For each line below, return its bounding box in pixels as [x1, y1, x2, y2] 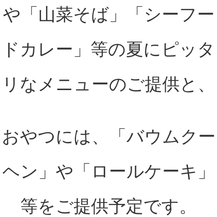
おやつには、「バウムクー [1, 126, 216, 147]
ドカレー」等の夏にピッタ [2, 39, 215, 60]
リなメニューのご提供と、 [2, 74, 215, 94]
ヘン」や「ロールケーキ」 [2, 161, 215, 182]
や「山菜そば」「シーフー [2, 4, 215, 25]
